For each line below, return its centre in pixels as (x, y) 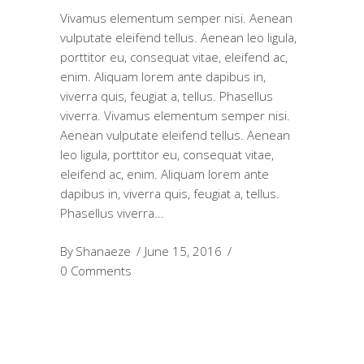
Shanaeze (103, 251)
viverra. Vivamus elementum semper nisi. (175, 115)
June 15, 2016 (183, 251)
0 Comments (96, 270)
